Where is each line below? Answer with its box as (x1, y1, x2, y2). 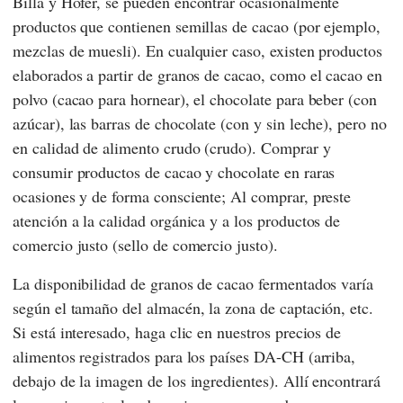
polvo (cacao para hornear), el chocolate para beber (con (13, 88, 377, 111)
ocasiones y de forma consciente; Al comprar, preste (13, 185, 352, 208)
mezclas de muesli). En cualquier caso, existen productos (13, 40, 382, 62)
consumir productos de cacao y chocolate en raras (13, 161, 336, 184)
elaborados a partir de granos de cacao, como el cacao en (13, 64, 382, 86)
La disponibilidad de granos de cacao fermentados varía (13, 273, 374, 295)
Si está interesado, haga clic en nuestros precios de (13, 321, 342, 344)
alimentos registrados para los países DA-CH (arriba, (13, 345, 356, 368)
